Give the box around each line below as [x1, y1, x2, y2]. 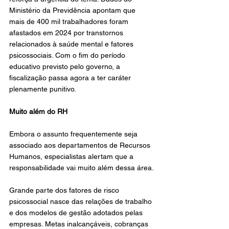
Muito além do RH [9, 107, 67, 116]
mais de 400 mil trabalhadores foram [9, 17, 130, 26]
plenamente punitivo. [9, 85, 76, 93]
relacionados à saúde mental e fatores [9, 40, 135, 48]
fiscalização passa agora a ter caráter [9, 74, 133, 82]
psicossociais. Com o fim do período [9, 51, 127, 59]
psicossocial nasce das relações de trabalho [9, 197, 154, 205]
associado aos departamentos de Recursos [9, 141, 152, 149]
